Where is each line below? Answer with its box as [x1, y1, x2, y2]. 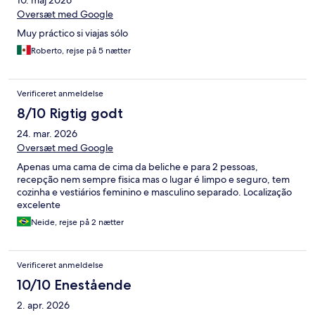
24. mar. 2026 [17, 127, 77, 141]
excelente [17, 198, 60, 212]
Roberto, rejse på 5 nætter [31, 45, 131, 57]
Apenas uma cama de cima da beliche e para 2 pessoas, [17, 160, 258, 174]
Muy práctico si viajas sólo [17, 27, 128, 40]
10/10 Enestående [17, 276, 131, 294]
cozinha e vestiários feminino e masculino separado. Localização [17, 186, 292, 199]
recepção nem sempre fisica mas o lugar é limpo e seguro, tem [17, 173, 290, 186]
